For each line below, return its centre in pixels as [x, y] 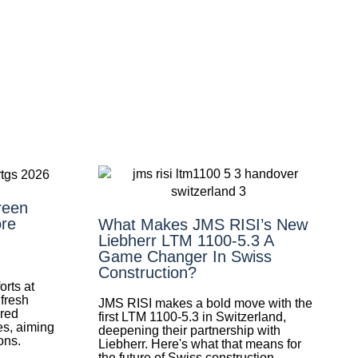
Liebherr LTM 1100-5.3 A [185, 240]
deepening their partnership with [189, 330]
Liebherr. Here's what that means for [199, 344]
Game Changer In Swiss [185, 256]
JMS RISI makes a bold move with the [205, 303]
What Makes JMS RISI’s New [203, 224]
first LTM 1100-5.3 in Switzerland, [192, 316]
